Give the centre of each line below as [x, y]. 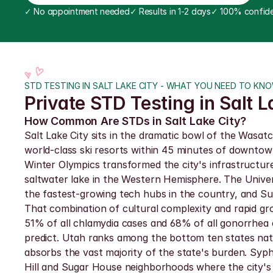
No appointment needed [80, 11]
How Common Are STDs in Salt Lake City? [136, 121]
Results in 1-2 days [174, 11]
